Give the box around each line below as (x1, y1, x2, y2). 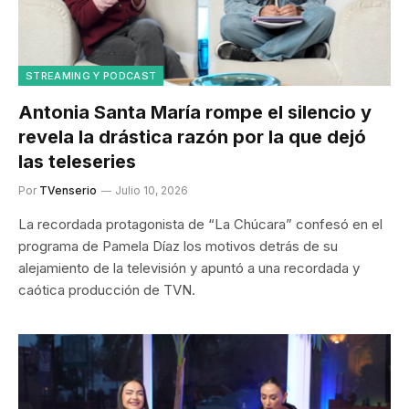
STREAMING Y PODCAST (26, 69, 157, 82)
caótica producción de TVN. (18, 281, 195, 299)
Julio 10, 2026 (115, 184, 188, 197)
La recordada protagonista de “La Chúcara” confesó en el (18, 215, 383, 233)
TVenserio (39, 184, 97, 197)
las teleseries (18, 151, 136, 173)
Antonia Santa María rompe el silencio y (18, 101, 372, 123)
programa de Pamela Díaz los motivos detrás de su (18, 237, 338, 255)
